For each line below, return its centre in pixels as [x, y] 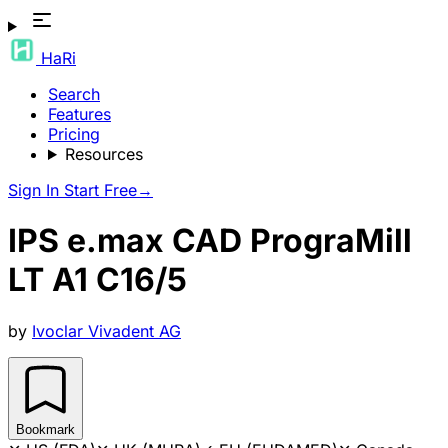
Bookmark [45, 429]
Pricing [74, 134]
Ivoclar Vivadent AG [106, 330]
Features [79, 114]
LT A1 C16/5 [97, 280]
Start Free [100, 190]
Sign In [36, 190]
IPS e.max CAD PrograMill [210, 241]
